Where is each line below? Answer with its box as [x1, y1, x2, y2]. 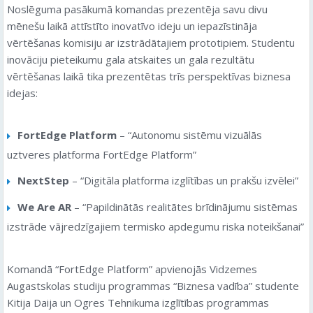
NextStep [17, 173, 69, 187]
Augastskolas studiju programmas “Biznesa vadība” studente [7, 279, 299, 293]
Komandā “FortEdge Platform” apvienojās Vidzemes [7, 262, 257, 276]
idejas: [7, 86, 38, 100]
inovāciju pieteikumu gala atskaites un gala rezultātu [7, 52, 254, 66]
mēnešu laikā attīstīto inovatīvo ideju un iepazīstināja [7, 19, 257, 33]
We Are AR [17, 200, 71, 214]
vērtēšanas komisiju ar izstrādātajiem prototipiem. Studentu [7, 36, 295, 50]
